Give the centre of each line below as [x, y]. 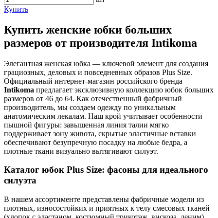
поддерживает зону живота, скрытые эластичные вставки [100, 133]
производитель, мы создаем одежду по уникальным [90, 107]
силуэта [20, 181]
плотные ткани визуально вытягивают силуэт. [81, 151]
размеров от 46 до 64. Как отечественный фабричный [93, 98]
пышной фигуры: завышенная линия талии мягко [86, 125]
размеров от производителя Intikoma [100, 43]
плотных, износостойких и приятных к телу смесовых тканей [107, 208]
